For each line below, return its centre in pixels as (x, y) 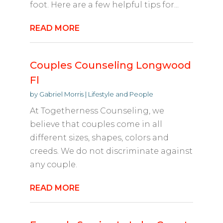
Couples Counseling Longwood (110, 65)
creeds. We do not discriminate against (111, 151)
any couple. (53, 165)
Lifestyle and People (120, 94)
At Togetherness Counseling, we (97, 111)
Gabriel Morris (61, 94)
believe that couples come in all (96, 124)
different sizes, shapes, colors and (99, 138)
